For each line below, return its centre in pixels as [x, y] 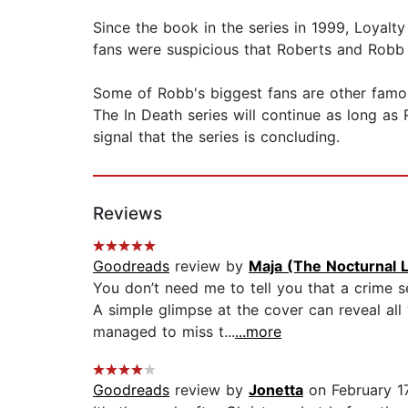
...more [258, 332]
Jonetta [276, 390]
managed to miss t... [164, 332]
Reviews [127, 214]
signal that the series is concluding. [216, 137]
